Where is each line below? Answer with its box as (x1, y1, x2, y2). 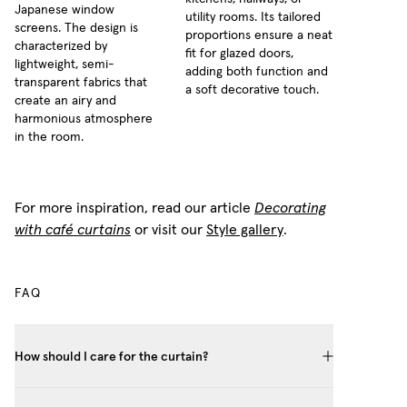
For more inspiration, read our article (15, 201, 254, 216)
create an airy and (15, 94, 116, 108)
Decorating (254, 201, 326, 216)
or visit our (134, 223, 206, 238)
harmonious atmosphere (15, 113, 153, 126)
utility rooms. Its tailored (184, 11, 321, 25)
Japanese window (15, 4, 114, 17)
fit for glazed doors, (184, 47, 293, 61)
